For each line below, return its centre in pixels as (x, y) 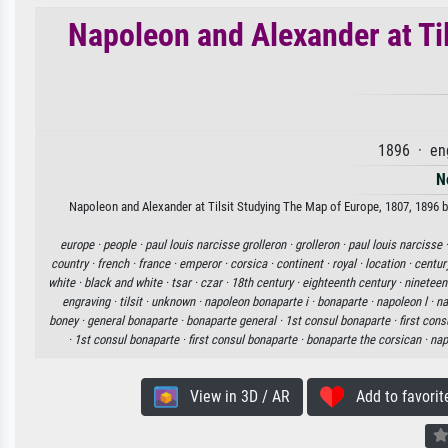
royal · (348, 263)
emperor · (204, 263)
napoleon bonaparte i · (260, 301)
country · (74, 263)
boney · (68, 320)
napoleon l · (405, 301)
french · (117, 263)
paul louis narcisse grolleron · (220, 244)
